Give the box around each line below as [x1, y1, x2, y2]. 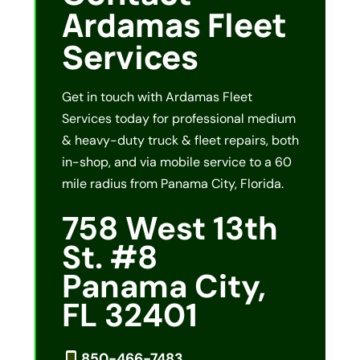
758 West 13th [61, 207, 278, 250]
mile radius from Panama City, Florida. [61, 175, 284, 193]
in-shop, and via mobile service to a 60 [61, 153, 292, 171]
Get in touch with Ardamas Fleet [61, 88, 252, 106]
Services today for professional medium [61, 110, 296, 128]
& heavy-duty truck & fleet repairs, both [61, 132, 299, 149]
